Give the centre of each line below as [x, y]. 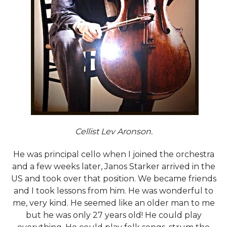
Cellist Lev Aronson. [113, 131]
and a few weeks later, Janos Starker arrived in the [113, 166]
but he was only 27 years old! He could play [113, 215]
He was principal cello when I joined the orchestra [113, 154]
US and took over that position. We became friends [113, 178]
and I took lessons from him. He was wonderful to [113, 191]
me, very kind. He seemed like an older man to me [113, 203]
